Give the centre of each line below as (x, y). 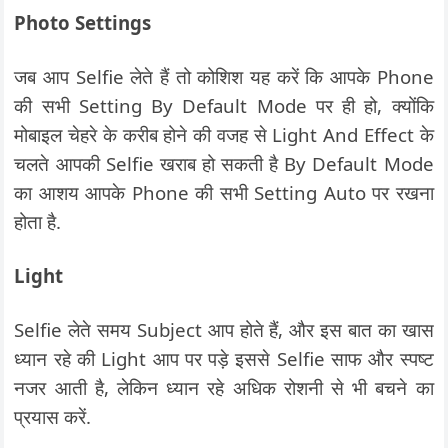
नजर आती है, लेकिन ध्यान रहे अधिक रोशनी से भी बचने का (224, 387)
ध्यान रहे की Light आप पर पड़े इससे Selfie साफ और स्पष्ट (224, 358)
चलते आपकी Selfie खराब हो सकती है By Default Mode (224, 163)
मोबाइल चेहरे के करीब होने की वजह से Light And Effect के (224, 134)
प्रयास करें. (53, 416)
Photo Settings (83, 22)
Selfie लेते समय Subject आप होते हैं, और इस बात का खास (224, 329)
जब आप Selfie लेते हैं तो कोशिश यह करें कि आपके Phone (224, 76)
